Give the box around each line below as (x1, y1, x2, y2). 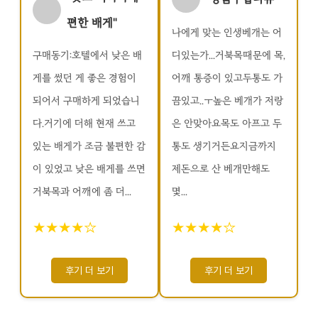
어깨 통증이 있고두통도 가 (172, 72, 283, 84)
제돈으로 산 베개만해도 (172, 163, 270, 175)
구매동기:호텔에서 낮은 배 (33, 49, 142, 62)
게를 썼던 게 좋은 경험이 (33, 72, 136, 84)
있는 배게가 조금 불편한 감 (33, 140, 146, 153)
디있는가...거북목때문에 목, (172, 49, 285, 62)
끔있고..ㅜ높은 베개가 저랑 (172, 94, 283, 107)
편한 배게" (67, 16, 117, 30)
